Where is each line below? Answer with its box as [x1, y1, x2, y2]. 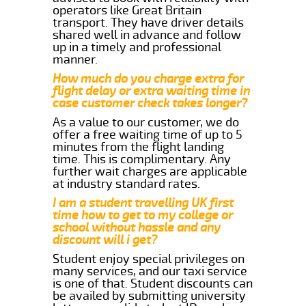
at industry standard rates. [53, 176, 201, 191]
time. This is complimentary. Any [53, 151, 232, 167]
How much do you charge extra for [53, 70, 245, 86]
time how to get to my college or [53, 207, 234, 223]
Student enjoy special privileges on [53, 251, 245, 266]
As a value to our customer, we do [53, 114, 240, 130]
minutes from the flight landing [53, 139, 225, 154]
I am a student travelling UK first [53, 195, 234, 210]
